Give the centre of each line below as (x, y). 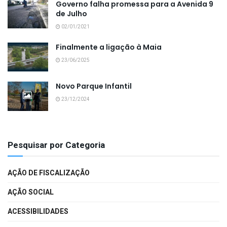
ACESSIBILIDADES (38, 211)
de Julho (71, 14)
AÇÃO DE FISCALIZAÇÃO (49, 173)
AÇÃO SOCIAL (31, 192)
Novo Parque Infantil (94, 86)
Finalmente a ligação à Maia (109, 47)
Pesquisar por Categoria (56, 145)
